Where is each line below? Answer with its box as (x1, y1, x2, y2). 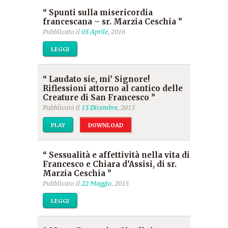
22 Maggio (81, 180, 111, 187)
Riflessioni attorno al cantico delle (43, 83, 183, 93)
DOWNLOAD (88, 122, 123, 129)
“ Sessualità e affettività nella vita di (43, 150, 190, 160)
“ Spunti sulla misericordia (43, 8, 153, 17)
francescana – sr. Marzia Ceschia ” (43, 17, 182, 26)
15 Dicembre (81, 104, 118, 111)
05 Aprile (81, 28, 108, 36)
